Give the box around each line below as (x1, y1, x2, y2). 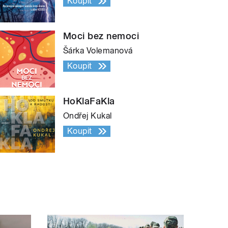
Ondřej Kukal (63, 110, 112, 121)
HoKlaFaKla (63, 95, 115, 106)
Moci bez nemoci (63, 30, 139, 41)
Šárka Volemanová (63, 45, 133, 55)
